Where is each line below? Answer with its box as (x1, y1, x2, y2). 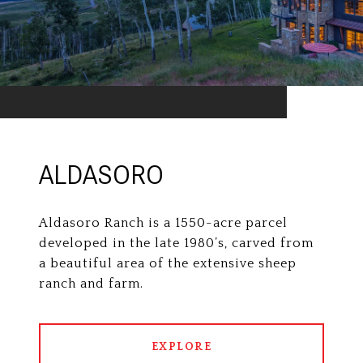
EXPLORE (151, 340, 212, 354)
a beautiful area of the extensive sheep (39, 256, 297, 271)
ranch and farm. (39, 276, 143, 292)
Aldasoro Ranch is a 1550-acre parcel (39, 216, 288, 231)
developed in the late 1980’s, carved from (39, 236, 314, 251)
